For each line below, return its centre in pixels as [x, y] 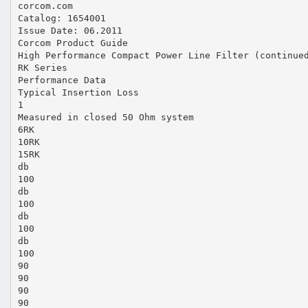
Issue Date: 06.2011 [70, 30]
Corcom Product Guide [73, 43]
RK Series [42, 67]
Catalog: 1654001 [62, 18]
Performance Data [62, 80]
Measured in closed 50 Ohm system [106, 117]
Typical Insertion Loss [78, 92]
